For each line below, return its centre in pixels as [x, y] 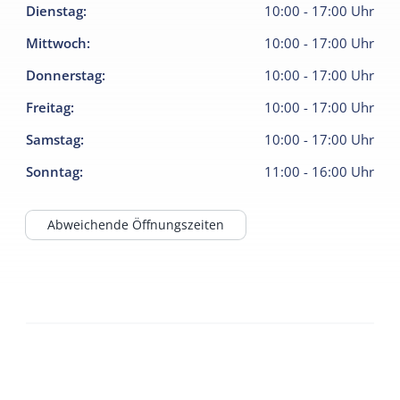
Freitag [49, 107]
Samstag [54, 139]
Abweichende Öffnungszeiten [136, 225]
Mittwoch [57, 42]
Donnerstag [64, 75]
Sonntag [53, 171]
